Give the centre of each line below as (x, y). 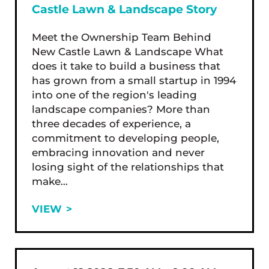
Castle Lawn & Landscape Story (124, 10)
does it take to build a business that (126, 66)
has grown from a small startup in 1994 (134, 81)
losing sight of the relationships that (128, 167)
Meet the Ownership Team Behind (121, 38)
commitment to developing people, (125, 138)
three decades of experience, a (111, 124)
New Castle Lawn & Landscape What (127, 52)
